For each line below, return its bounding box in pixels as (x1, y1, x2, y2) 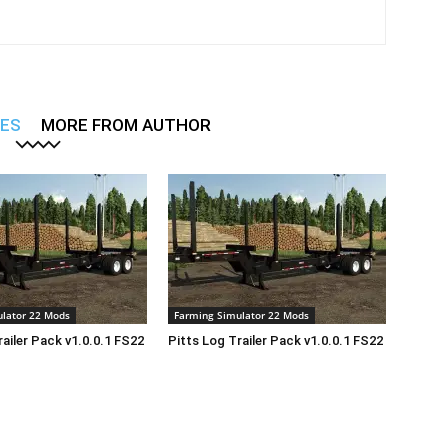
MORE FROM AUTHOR (41, 114, 211, 135)
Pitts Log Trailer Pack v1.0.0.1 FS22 (168, 332, 383, 348)
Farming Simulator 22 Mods (174, 307, 309, 322)
